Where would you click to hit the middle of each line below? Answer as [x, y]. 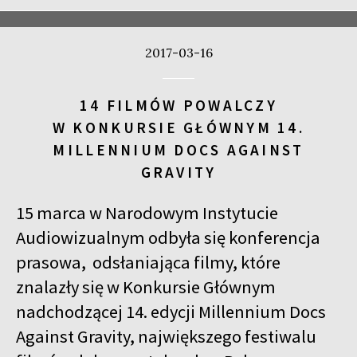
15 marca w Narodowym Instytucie [147, 212]
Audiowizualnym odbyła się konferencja [168, 237]
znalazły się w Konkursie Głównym [146, 286]
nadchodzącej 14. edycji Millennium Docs [171, 311]
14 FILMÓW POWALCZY [178, 105]
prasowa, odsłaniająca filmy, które [148, 262]
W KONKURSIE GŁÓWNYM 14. [178, 127]
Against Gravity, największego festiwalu [166, 336]
